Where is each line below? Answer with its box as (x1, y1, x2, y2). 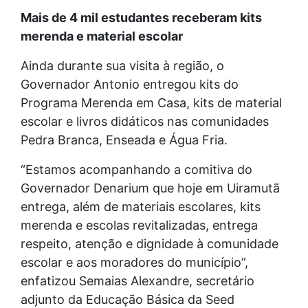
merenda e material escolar (21, 28, 183, 43)
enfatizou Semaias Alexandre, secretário (21, 273, 254, 288)
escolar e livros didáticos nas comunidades (21, 113, 269, 129)
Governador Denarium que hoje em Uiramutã (21, 180, 280, 195)
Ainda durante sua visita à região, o (21, 58, 224, 73)
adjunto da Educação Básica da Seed (21, 291, 234, 307)
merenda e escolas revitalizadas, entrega (21, 217, 258, 232)
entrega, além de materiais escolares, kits (21, 199, 261, 214)
